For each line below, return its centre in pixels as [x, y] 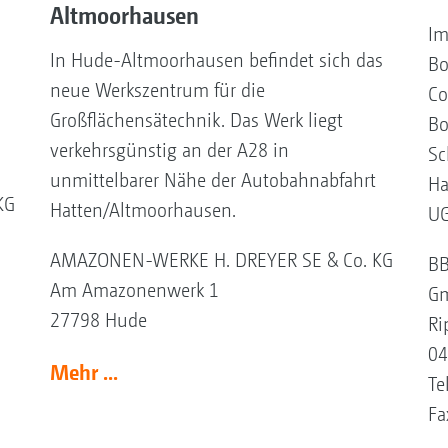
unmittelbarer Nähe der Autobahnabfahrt [212, 180]
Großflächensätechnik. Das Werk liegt [196, 120]
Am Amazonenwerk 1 [134, 290]
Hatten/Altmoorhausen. [142, 210]
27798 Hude [98, 320]
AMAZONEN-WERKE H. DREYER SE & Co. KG [221, 260]
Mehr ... [83, 371]
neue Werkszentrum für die [157, 90]
